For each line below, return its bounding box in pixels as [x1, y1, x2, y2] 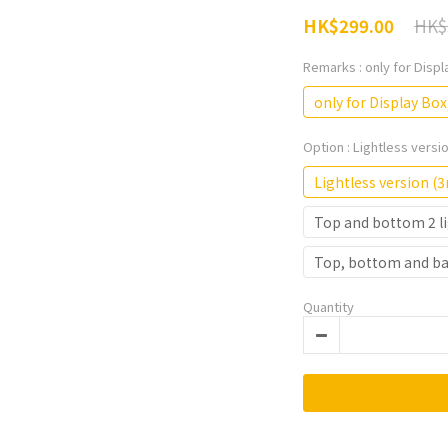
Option [303, 137, 347, 157]
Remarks [303, 57, 359, 77]
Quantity [303, 297, 354, 317]
